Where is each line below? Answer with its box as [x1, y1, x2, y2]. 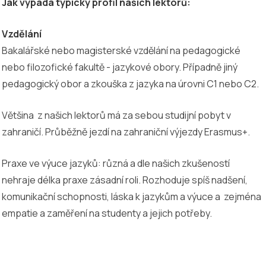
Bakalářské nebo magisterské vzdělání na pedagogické [2, 43, 240, 57]
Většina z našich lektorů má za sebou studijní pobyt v [2, 108, 231, 122]
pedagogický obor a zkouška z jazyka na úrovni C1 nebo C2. [2, 77, 259, 90]
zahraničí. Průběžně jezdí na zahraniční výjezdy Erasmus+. [2, 125, 250, 138]
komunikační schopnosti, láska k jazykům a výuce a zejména [2, 189, 261, 203]
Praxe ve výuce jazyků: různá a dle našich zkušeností [2, 156, 230, 170]
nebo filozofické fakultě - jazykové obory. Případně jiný [2, 60, 237, 74]
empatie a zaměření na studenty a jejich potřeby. [2, 206, 212, 220]
